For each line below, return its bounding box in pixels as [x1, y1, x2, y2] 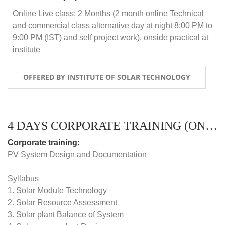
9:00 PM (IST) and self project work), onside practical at [13, 33, 208, 42]
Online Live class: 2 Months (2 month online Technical [13, 9, 204, 18]
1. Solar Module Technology [8, 186, 107, 195]
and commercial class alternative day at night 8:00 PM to [13, 21, 212, 30]
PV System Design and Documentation [8, 150, 147, 159]
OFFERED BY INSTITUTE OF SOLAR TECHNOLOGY [23, 72, 190, 82]
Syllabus [8, 174, 39, 183]
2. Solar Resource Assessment [8, 198, 117, 207]
